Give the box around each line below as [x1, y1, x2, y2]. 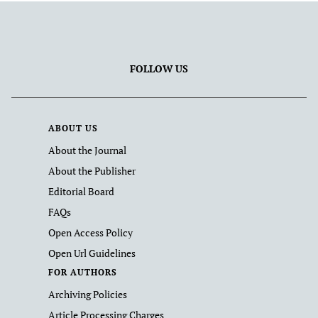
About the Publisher [48, 164, 136, 177]
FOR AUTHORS [48, 267, 117, 278]
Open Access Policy [48, 226, 133, 239]
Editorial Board [48, 185, 114, 198]
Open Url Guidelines [48, 246, 136, 260]
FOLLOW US [130, 62, 188, 75]
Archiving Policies [48, 287, 127, 301]
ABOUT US [48, 123, 98, 133]
